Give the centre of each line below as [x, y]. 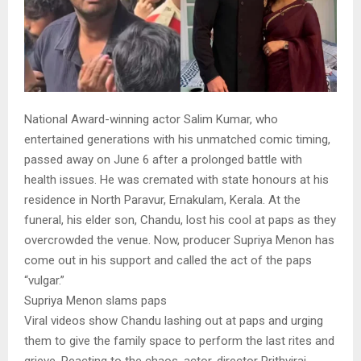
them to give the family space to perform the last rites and [179, 341]
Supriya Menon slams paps [95, 301]
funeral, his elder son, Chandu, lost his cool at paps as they [180, 220]
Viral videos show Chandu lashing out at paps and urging [174, 321]
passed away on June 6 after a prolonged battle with [163, 160]
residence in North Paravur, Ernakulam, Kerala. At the [162, 200]
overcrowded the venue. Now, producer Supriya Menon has [179, 240]
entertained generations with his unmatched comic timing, [177, 139]
